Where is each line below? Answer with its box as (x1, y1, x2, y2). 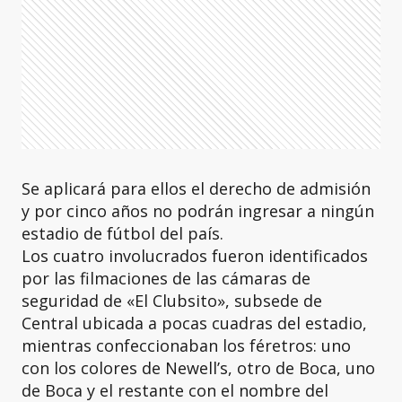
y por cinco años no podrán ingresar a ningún (22, 200, 374, 222)
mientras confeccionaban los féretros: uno (22, 335, 351, 356)
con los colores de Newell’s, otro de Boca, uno (22, 357, 375, 379)
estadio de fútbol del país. (22, 223, 223, 244)
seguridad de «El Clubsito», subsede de (22, 290, 322, 311)
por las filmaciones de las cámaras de (22, 267, 310, 289)
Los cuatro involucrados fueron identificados (22, 245, 368, 267)
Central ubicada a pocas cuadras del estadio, (22, 312, 367, 334)
